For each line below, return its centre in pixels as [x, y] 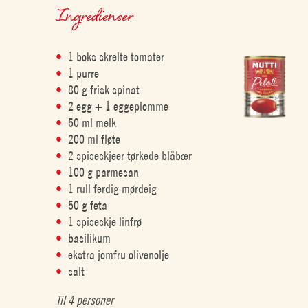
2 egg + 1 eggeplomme [119, 106]
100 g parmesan [104, 172]
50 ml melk [92, 123]
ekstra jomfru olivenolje [119, 255]
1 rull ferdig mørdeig [113, 189]
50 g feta [88, 205]
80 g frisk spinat [104, 90]
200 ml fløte [95, 139]
